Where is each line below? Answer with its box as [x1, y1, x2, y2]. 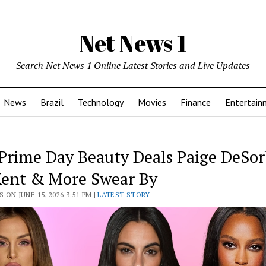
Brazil [40, 96, 64, 108]
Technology [78, 96, 123, 108]
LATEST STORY [97, 190, 150, 199]
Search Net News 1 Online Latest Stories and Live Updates [16, 59, 250, 72]
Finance [180, 96, 211, 108]
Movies [138, 96, 166, 108]
